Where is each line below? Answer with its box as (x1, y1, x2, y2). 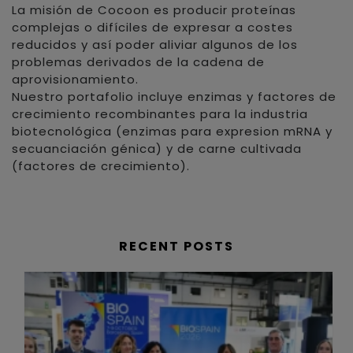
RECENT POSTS (119, 237, 234, 255)
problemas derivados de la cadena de (12, 54, 265, 70)
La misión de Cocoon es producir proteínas (12, 2, 296, 18)
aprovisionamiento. (12, 71, 139, 87)
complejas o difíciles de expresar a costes (12, 19, 293, 35)
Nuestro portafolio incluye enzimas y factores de (12, 88, 336, 105)
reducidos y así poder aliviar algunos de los (12, 36, 298, 53)
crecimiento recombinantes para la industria (12, 106, 308, 122)
